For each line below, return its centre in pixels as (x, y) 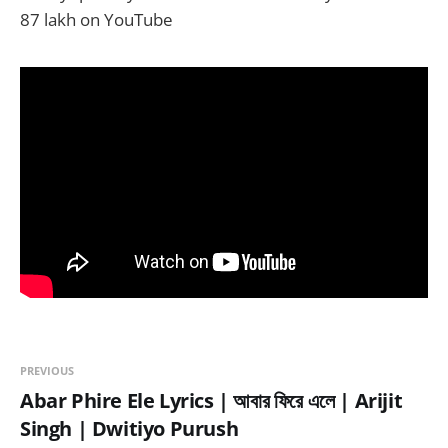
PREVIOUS (47, 370)
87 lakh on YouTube (96, 20)
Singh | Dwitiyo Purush (129, 428)
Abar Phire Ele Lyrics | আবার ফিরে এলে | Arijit (211, 400)
